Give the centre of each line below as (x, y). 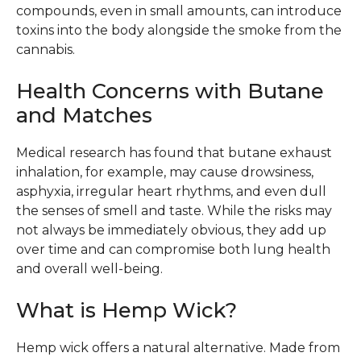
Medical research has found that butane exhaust (174, 152)
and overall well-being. (89, 268)
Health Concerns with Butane (170, 90)
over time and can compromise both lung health (173, 249)
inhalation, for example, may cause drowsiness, (165, 172)
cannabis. (46, 49)
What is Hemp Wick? (127, 309)
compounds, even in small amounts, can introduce (179, 10)
